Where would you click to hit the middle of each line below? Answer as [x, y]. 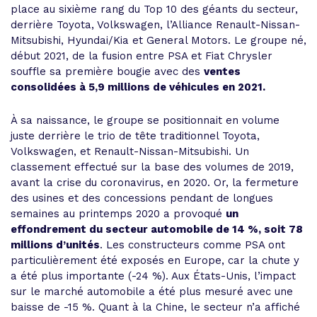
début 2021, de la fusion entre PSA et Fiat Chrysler [142, 56]
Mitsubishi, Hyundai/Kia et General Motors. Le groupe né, [158, 40]
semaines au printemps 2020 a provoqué [118, 214]
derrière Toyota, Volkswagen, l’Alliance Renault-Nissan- [155, 25]
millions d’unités [55, 245]
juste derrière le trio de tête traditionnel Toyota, [135, 136]
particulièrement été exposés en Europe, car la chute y [155, 260]
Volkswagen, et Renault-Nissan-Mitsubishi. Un [130, 151]
